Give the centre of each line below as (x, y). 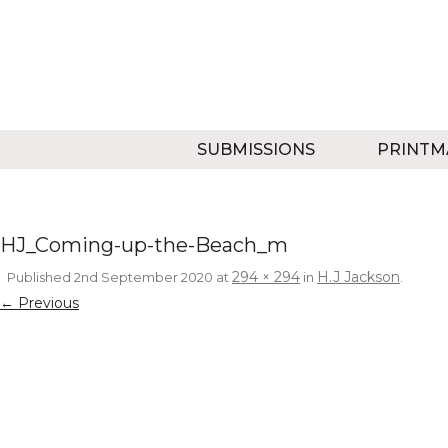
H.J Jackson (358, 277)
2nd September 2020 (143, 277)
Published (40, 277)
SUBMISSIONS (256, 149)
